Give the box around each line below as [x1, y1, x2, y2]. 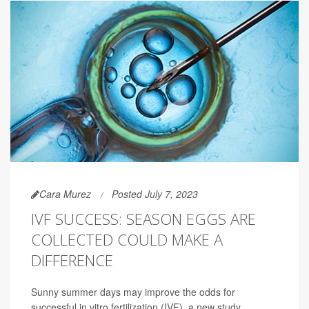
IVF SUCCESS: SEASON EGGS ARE [31, 208, 256, 230]
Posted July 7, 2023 [112, 187, 198, 201]
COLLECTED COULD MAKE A [31, 229, 223, 250]
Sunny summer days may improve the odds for [31, 285, 235, 299]
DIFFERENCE [31, 250, 113, 271]
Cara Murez [39, 187, 91, 201]
